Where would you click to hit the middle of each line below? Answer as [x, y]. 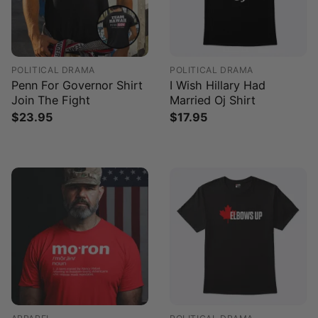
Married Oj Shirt [212, 100]
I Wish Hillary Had [217, 85]
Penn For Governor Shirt [77, 85]
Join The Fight [50, 100]
